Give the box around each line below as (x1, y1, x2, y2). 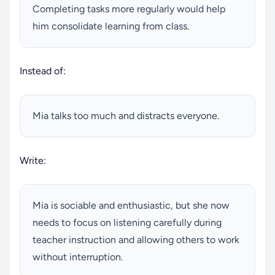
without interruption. (33, 251, 123, 263)
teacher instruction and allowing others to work (33, 234, 239, 246)
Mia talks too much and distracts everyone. (33, 110, 219, 122)
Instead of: (20, 65, 66, 77)
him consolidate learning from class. (33, 20, 189, 33)
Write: (20, 155, 46, 167)
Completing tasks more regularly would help (33, 3, 225, 15)
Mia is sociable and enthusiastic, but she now (33, 199, 230, 212)
